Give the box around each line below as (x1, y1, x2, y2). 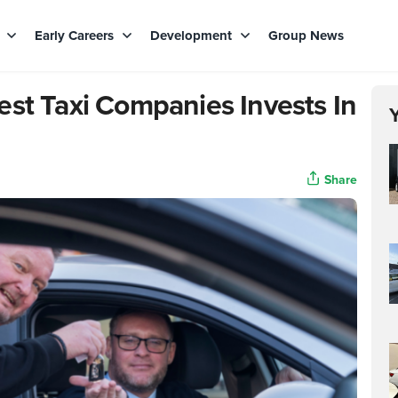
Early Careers (35, 26, 117, 45)
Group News (268, 26, 344, 45)
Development (150, 26, 235, 45)
